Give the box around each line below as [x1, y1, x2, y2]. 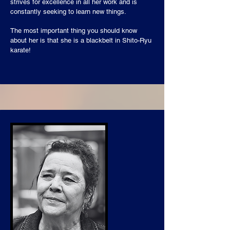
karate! [10, 46, 31, 54]
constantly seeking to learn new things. [10, 8, 126, 15]
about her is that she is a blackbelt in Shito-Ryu [10, 36, 151, 44]
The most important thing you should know [10, 27, 137, 34]
